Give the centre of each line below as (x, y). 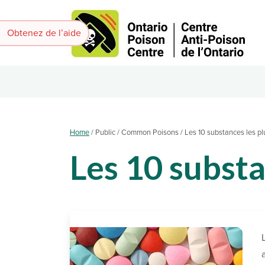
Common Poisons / (152, 132)
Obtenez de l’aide (44, 33)
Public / (107, 132)
